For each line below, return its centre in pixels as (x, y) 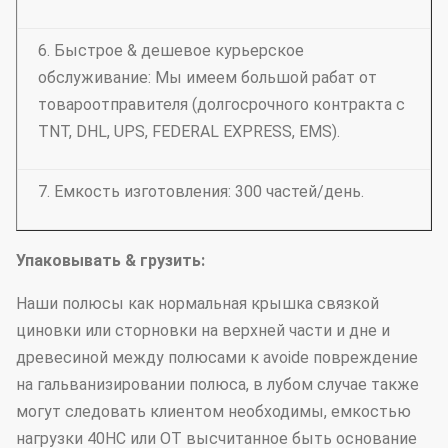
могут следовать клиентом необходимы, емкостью (213, 411)
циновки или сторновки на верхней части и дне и (203, 330)
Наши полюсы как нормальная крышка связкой (197, 303)
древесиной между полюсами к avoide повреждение (217, 357)
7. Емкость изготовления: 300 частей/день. (201, 191)
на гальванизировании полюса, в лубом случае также (217, 384)
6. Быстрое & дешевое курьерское (171, 50)
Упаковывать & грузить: (110, 260)
